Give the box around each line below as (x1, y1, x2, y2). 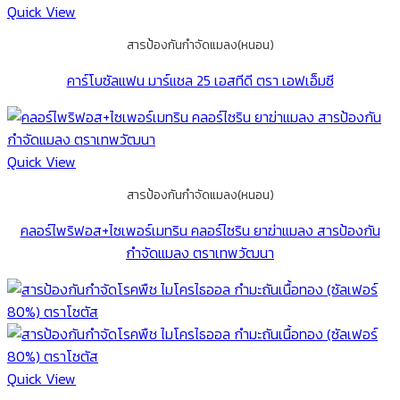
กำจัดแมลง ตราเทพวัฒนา (126, 241, 274, 263)
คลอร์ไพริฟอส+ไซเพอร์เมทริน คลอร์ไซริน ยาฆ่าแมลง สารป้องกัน (20, 219, 380, 241)
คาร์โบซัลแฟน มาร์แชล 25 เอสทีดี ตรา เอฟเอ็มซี (66, 69, 334, 91)
